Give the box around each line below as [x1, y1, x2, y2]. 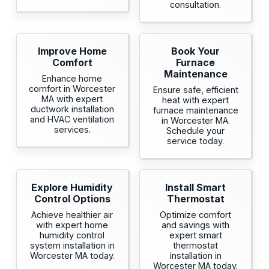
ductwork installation [30, 104, 114, 115]
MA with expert [41, 94, 103, 104]
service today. [167, 136, 225, 147]
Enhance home [42, 73, 103, 84]
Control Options [34, 193, 110, 205]
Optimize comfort [160, 210, 232, 220]
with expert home [36, 220, 109, 231]
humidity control [40, 230, 105, 241]
